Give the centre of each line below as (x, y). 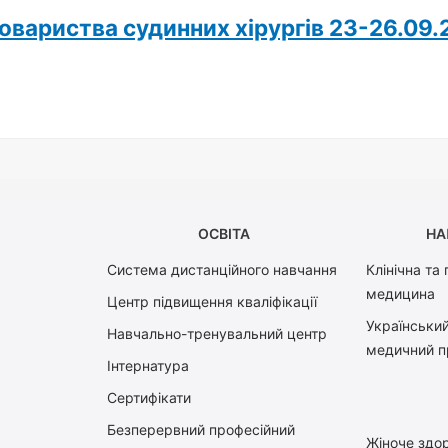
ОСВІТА (223, 234)
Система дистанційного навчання (222, 270)
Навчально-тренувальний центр (217, 334)
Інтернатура (148, 366)
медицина (400, 294)
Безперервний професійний (201, 430)
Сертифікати (149, 398)
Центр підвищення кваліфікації (212, 302)
